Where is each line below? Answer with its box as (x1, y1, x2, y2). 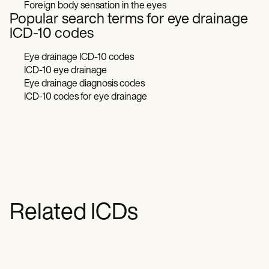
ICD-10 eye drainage (24, 66, 107, 76)
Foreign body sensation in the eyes (24, 1, 166, 11)
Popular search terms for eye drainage (10, 13, 248, 27)
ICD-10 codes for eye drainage (24, 92, 147, 102)
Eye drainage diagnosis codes (24, 79, 145, 89)
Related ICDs (10, 202, 138, 225)
